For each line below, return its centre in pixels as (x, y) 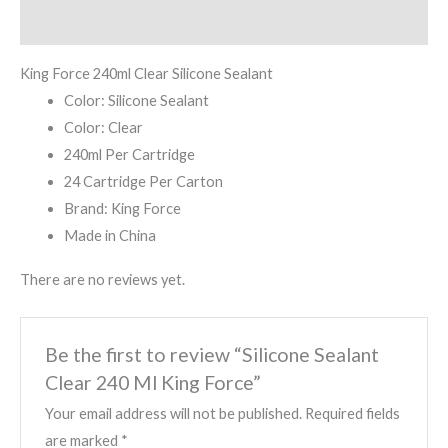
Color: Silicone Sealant (136, 100)
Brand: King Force (122, 208)
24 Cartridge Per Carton (143, 181)
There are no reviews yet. (102, 280)
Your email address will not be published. (174, 413)
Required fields (353, 413)
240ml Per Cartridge (129, 154)
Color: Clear (103, 127)
